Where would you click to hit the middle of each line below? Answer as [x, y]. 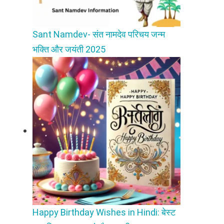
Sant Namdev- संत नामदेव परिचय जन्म [99, 34]
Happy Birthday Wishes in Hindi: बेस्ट [104, 212]
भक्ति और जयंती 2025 [69, 49]
